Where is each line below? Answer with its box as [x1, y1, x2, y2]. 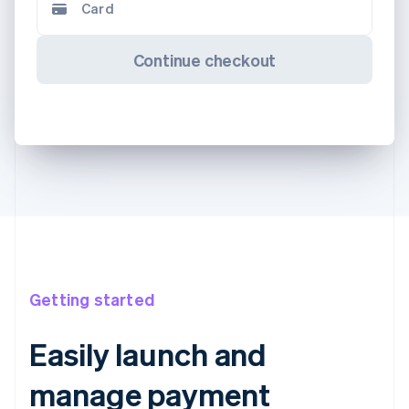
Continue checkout [132, 48, 277, 70]
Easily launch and [29, 334, 267, 374]
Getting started [29, 288, 154, 310]
